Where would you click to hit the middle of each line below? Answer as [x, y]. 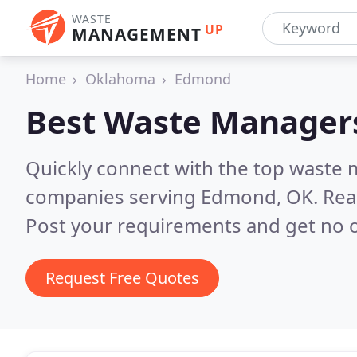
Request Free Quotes [122, 278]
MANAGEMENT [137, 34]
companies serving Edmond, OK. [174, 196]
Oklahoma [120, 79]
